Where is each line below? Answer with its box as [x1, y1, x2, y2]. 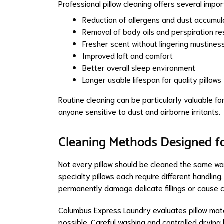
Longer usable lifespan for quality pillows [82, 73, 221, 84]
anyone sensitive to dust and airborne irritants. [58, 105, 220, 116]
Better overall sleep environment [82, 61, 195, 72]
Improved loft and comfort [82, 49, 173, 60]
